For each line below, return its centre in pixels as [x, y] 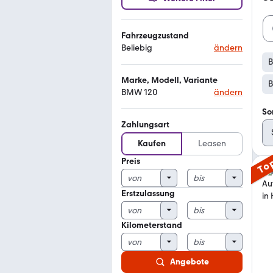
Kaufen [152, 144]
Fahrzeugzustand [155, 36]
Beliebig [137, 48]
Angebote [189, 262]
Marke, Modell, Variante [169, 80]
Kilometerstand [152, 225]
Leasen [212, 144]
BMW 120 [140, 92]
